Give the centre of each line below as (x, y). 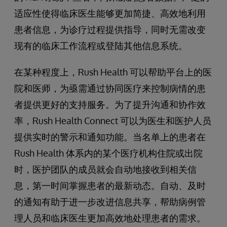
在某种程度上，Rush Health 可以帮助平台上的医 (113, 72)
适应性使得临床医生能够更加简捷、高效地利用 (110, 13)
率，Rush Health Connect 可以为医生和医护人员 (113, 121)
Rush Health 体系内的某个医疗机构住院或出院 (108, 153)
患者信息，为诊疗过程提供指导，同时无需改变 (110, 29)
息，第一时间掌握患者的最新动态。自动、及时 (110, 185)
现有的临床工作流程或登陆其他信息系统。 (101, 46)
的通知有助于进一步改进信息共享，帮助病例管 (110, 202)
